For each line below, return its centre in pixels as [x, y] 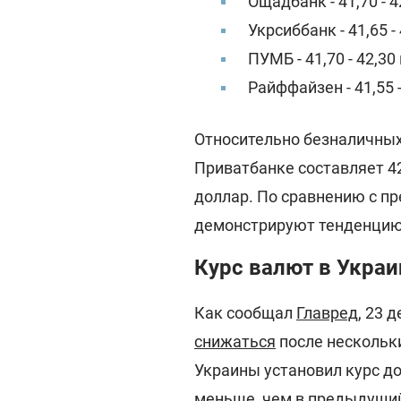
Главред [327, 313]
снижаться [235, 341]
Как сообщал [245, 313]
